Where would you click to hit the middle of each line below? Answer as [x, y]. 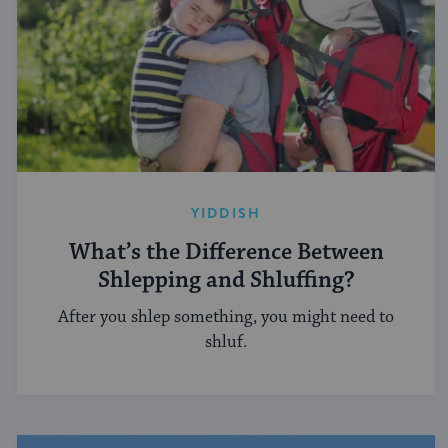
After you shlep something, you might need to [226, 316]
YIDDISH [226, 213]
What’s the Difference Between [226, 253]
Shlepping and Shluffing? [226, 281]
